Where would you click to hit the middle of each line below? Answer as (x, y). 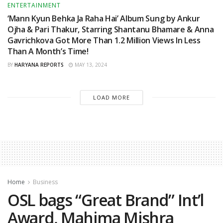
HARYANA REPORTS (39, 64)
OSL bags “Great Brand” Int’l (106, 200)
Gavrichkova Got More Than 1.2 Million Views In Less (104, 40)
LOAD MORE (111, 97)
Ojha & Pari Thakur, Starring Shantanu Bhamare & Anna (111, 29)
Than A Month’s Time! (48, 51)
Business (45, 182)
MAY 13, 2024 (90, 64)
